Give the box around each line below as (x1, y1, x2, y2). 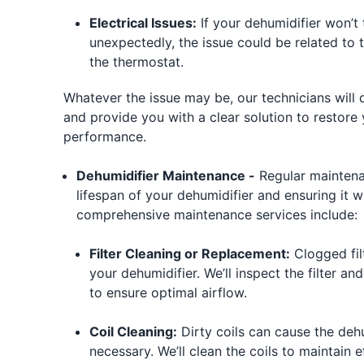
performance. (63, 128, 146, 145)
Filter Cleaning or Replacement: (89, 245, 290, 262)
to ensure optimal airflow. (89, 284, 247, 301)
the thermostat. (89, 53, 184, 70)
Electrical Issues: (89, 14, 197, 31)
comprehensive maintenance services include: (76, 206, 357, 223)
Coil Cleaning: (89, 323, 177, 340)
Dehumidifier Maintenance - (76, 167, 255, 184)
